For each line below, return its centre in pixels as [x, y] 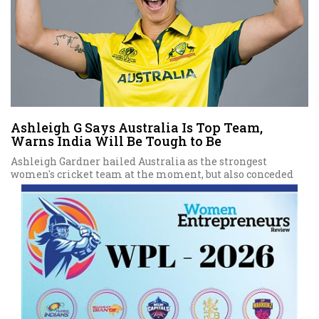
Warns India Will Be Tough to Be [116, 141]
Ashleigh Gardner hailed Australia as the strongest [139, 162]
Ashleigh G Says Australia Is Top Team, [137, 128]
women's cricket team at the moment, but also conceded [152, 174]
